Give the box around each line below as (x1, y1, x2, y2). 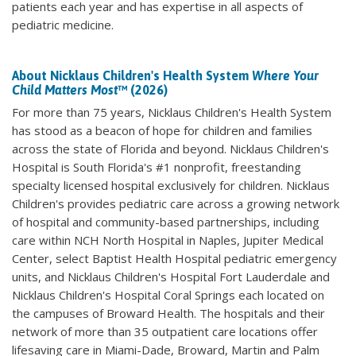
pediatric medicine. (12, 17, 117, 33)
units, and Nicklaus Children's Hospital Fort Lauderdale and (12, 269, 330, 284)
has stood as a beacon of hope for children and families (12, 122, 312, 138)
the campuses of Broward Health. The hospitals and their (12, 305, 325, 321)
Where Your (252, 68, 319, 83)
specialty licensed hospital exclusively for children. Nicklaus (12, 177, 330, 193)
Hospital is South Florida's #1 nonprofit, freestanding (12, 159, 301, 175)
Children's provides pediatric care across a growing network (12, 195, 339, 211)
